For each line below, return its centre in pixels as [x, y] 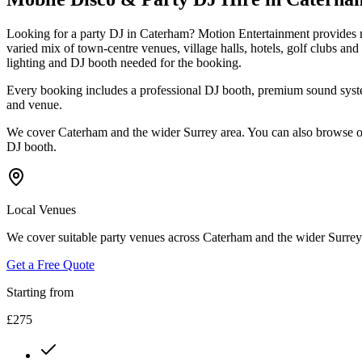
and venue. [34, 104]
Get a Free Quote [51, 264]
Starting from [40, 292]
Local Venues [41, 209]
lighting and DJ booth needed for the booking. [124, 62]
